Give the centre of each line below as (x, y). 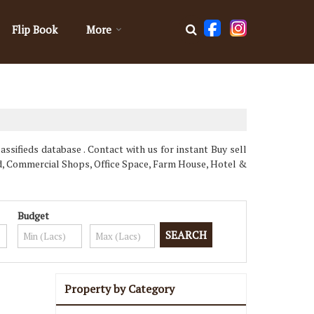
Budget (33, 216)
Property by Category (120, 289)
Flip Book (35, 29)
